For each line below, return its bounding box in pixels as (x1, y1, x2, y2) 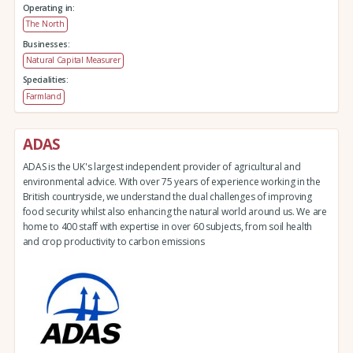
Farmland (25, 90, 61, 102)
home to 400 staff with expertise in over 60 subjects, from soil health (22, 219, 313, 233)
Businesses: (22, 38, 70, 50)
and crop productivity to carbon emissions (22, 234, 205, 248)
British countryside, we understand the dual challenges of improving (22, 189, 312, 203)
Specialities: (22, 74, 69, 86)
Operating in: (22, 2, 75, 14)
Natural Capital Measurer (25, 54, 121, 66)
